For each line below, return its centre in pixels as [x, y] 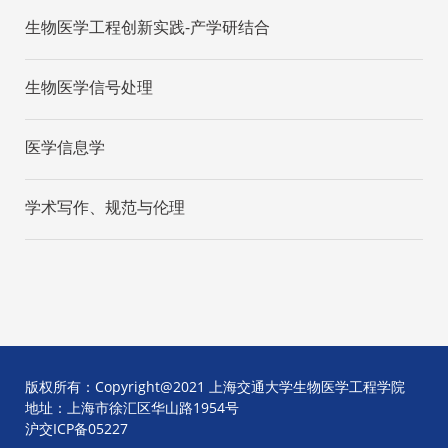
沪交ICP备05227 [76, 428]
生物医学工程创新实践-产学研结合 [147, 27]
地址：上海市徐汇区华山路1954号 [132, 407]
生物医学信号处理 [89, 87]
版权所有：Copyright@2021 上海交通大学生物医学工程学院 [215, 386]
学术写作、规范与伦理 [105, 207]
